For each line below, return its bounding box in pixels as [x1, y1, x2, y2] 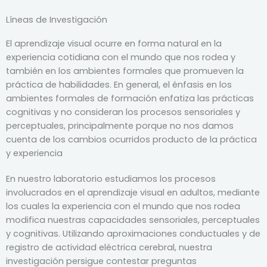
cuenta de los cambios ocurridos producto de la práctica [6, 133, 257, 145]
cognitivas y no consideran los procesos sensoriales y [6, 105, 240, 118]
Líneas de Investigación [6, 13, 107, 26]
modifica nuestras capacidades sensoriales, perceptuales [6, 213, 260, 226]
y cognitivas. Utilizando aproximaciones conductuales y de [6, 227, 260, 240]
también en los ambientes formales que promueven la [6, 64, 244, 77]
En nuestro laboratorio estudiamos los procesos [6, 172, 216, 185]
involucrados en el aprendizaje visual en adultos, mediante [6, 186, 260, 198]
